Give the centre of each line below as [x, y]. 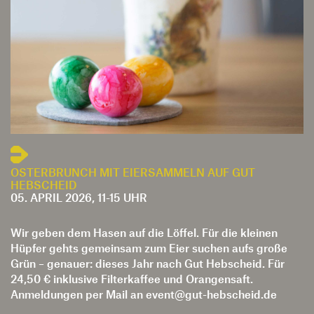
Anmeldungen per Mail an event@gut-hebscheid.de [144, 269]
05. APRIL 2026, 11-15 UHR [79, 172]
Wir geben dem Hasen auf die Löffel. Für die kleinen [144, 207]
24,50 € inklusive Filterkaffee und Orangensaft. [132, 254]
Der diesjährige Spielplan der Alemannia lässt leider [145, 296]
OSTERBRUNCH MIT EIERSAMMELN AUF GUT [133, 147]
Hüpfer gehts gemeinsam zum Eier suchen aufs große [149, 223]
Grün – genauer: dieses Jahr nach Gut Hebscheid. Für [148, 238]
